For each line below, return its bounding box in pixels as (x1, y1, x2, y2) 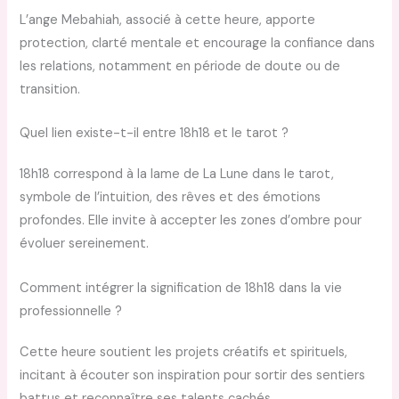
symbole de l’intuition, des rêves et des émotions (20, 189, 322, 207)
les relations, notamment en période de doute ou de (20, 58, 341, 76)
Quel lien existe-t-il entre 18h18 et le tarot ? (20, 125, 289, 142)
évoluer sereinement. (20, 235, 150, 253)
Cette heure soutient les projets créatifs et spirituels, (20, 343, 348, 361)
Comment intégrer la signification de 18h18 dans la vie (20, 279, 343, 297)
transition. (20, 81, 81, 99)
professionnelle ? (20, 302, 123, 320)
